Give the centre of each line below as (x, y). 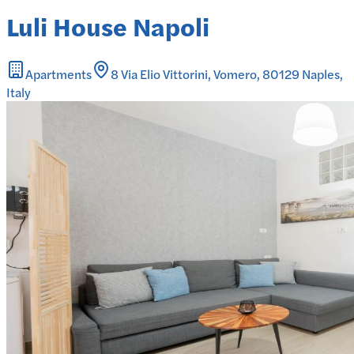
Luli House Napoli (108, 25)
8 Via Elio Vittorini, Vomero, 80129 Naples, (227, 74)
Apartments (58, 74)
